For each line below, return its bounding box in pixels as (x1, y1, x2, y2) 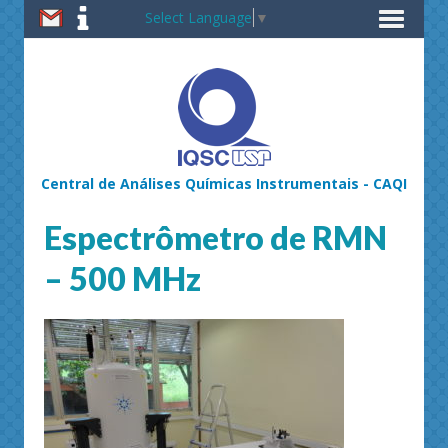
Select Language (145, 7, 252, 27)
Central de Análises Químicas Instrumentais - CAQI (41, 174, 407, 193)
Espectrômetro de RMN (44, 218, 387, 257)
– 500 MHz (44, 259, 201, 298)
